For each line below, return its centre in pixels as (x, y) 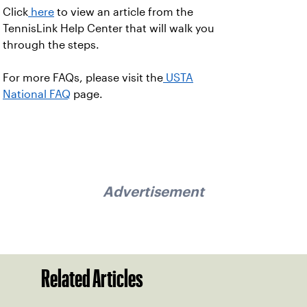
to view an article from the (124, 12)
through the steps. (51, 45)
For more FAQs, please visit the (83, 78)
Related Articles (92, 279)
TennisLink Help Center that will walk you (109, 28)
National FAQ (37, 94)
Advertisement (153, 191)
